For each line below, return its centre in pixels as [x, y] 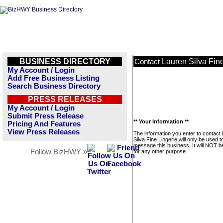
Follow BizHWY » [59, 152]
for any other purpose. [160, 151]
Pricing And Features [44, 124]
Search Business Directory [54, 86]
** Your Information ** [161, 121]
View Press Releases [44, 132]
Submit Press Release [46, 116]
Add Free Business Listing [54, 78]
